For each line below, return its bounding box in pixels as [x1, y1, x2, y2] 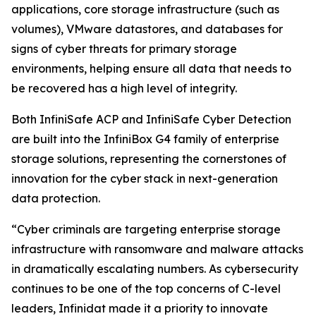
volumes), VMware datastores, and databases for [11, 22, 283, 36]
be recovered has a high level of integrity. [11, 81, 237, 95]
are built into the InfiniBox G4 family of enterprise [11, 132, 279, 146]
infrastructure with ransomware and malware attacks [11, 242, 303, 256]
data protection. [11, 191, 100, 205]
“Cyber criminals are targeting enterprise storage [11, 222, 281, 236]
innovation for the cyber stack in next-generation [11, 171, 278, 186]
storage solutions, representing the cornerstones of [11, 152, 286, 166]
